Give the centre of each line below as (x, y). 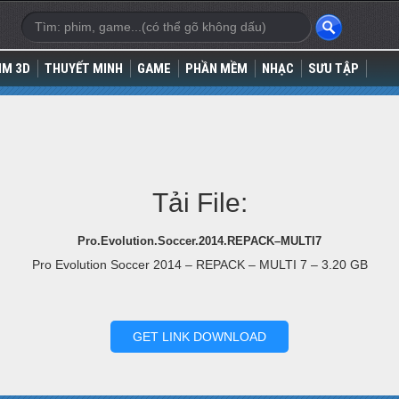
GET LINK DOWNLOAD (199, 337)
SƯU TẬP (334, 69)
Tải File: (199, 203)
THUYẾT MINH (84, 69)
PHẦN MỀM (216, 69)
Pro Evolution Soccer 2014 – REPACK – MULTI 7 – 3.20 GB (199, 265)
